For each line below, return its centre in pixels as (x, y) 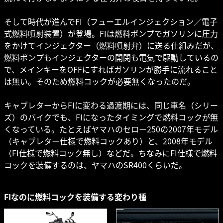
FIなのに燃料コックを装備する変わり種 (75, 197)
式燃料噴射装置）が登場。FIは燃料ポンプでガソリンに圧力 (111, 34)
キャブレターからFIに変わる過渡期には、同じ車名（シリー (111, 105)
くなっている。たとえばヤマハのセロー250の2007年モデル (111, 129)
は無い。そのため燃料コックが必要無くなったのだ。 (100, 81)
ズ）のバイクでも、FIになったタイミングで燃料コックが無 (111, 117)
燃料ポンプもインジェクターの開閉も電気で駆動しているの (111, 57)
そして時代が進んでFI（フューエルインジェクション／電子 (111, 22)
